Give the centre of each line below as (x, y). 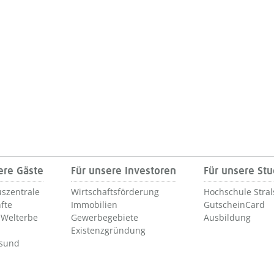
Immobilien (94, 204)
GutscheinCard (234, 204)
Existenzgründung (108, 230)
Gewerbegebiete (105, 217)
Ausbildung (227, 217)
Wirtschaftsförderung (115, 191)
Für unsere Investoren (124, 171)
